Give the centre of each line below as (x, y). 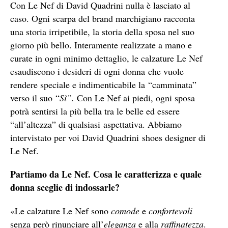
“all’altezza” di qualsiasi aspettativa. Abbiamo (96, 124)
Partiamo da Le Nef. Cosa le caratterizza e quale (106, 174)
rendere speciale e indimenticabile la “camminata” (103, 84)
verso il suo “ (35, 97)
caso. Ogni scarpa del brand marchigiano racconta (103, 18)
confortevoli (170, 210)
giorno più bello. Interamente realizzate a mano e (101, 45)
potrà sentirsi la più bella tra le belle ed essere (95, 111)
